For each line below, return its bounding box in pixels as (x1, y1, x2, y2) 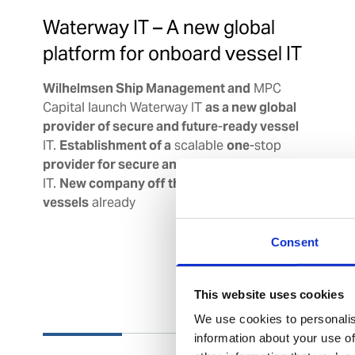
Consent (271, 235, 319, 249)
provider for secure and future (42, 155, 223, 173)
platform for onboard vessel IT (42, 40, 302, 66)
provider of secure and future (42, 117, 218, 135)
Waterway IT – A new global (42, 14, 275, 40)
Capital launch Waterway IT (42, 98, 205, 116)
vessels (42, 193, 89, 211)
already (88, 193, 136, 211)
